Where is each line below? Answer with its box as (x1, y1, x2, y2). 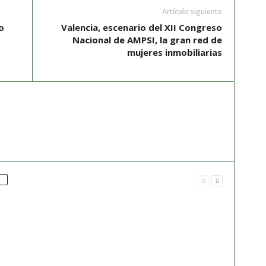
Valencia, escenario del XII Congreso (61, 21, 222, 33)
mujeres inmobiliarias (126, 46, 222, 58)
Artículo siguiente (161, 7, 222, 17)
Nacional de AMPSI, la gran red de (72, 34, 222, 46)
